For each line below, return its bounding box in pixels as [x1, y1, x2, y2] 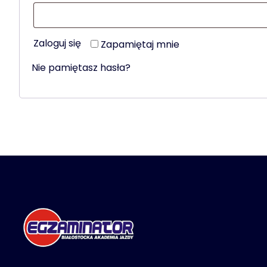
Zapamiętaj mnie [101, 37, 179, 51]
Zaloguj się [33, 36, 81, 50]
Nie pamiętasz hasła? [32, 60, 131, 74]
